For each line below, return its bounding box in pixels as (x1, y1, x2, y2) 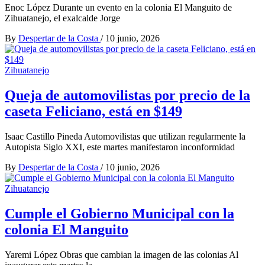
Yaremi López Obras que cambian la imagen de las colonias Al (5, 249, 238, 260)
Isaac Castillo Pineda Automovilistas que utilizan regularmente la (5, 131, 245, 142)
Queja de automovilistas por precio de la (5, 88, 250, 104)
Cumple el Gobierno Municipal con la (5, 206, 234, 222)
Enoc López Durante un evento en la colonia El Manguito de (5, 2, 232, 13)
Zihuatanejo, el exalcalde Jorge (5, 13, 120, 24)
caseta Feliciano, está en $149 (5, 104, 182, 119)
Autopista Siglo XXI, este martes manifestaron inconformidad (5, 142, 235, 153)
